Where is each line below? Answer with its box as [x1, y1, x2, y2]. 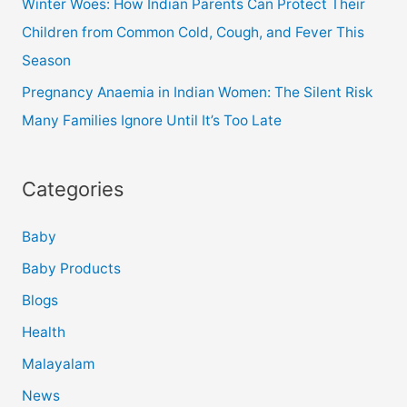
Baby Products [21, 260, 121, 278]
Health [21, 323, 65, 342]
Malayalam [21, 354, 94, 372]
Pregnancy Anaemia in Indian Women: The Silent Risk [21, 84, 372, 102]
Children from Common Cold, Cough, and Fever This [21, 24, 364, 42]
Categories [21, 176, 124, 201]
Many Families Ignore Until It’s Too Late [21, 112, 282, 130]
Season [21, 52, 71, 70]
